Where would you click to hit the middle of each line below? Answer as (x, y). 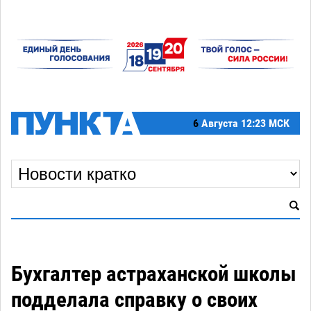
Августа (220, 123)
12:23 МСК (265, 123)
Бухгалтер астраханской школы (154, 274)
